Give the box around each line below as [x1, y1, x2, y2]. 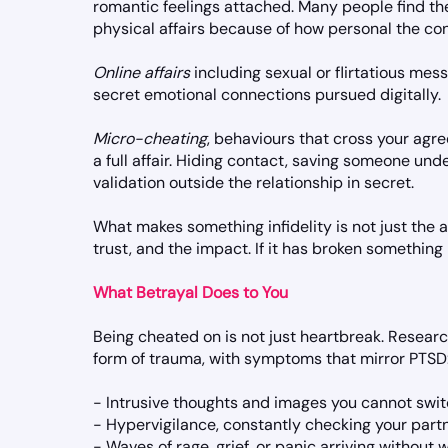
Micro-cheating [93, 128, 207, 149]
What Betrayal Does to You [93, 282, 288, 303]
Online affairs [93, 62, 194, 83]
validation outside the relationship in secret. [93, 172, 414, 193]
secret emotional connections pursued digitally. [93, 84, 441, 105]
